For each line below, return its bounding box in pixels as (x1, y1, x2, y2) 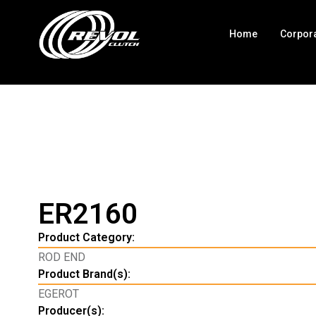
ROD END (37, 250, 85, 264)
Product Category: (37, 230, 135, 244)
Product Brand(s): (37, 267, 130, 281)
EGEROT (37, 286, 79, 300)
